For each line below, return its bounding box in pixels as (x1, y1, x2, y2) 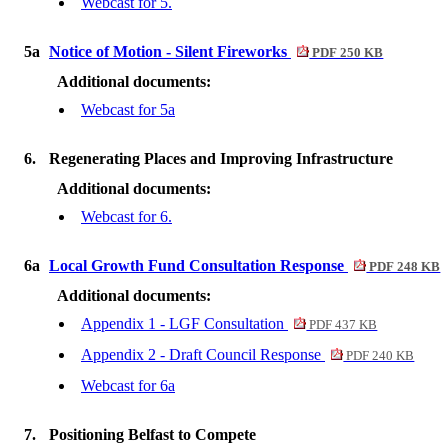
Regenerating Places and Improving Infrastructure (49, 150, 393, 167)
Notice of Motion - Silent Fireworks (49, 43, 291, 60)
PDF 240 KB (343, 349, 415, 363)
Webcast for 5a (81, 101, 175, 118)
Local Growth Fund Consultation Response (49, 257, 348, 274)
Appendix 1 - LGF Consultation (81, 315, 288, 332)
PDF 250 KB (309, 46, 384, 60)
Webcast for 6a (81, 377, 175, 394)
